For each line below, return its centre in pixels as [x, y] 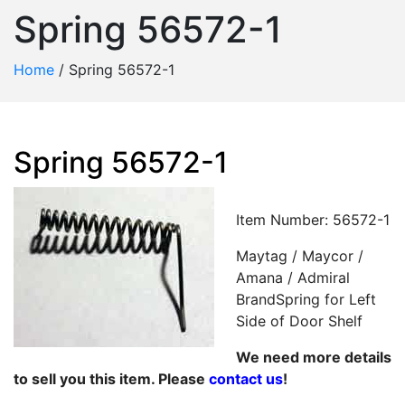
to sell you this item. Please [111, 379]
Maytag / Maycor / [300, 256]
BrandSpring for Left [306, 299]
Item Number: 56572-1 [313, 220]
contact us [246, 379]
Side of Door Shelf [299, 321]
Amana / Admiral [293, 278]
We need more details [314, 357]
